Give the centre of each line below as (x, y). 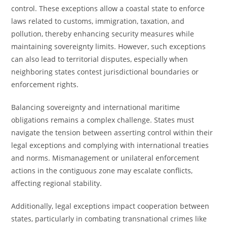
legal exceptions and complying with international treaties (110, 145)
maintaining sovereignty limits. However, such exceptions (109, 46)
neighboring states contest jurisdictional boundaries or (105, 72)
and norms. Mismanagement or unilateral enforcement (105, 158)
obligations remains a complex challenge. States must (103, 120)
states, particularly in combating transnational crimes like (109, 219)
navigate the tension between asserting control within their (112, 133)
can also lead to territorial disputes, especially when (100, 59)
